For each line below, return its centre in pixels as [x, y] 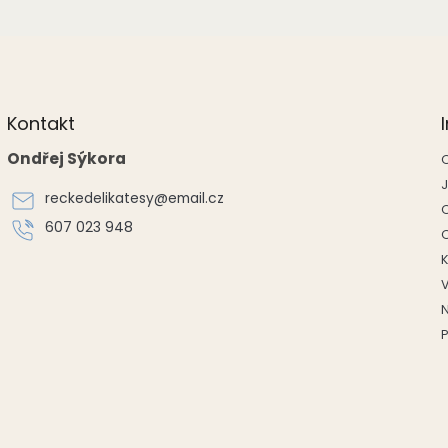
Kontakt [40, 123]
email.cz [195, 198]
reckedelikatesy [99, 198]
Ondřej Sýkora [66, 158]
